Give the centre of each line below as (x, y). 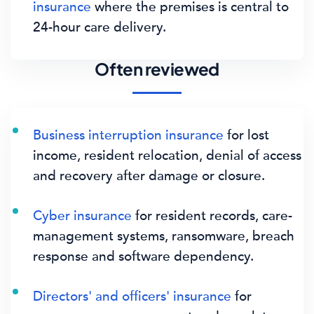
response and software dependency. (143, 256)
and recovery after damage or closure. (149, 176)
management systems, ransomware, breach (164, 236)
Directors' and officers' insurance (132, 296)
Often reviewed (157, 69)
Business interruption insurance (128, 135)
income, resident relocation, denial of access (167, 155)
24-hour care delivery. (100, 27)
